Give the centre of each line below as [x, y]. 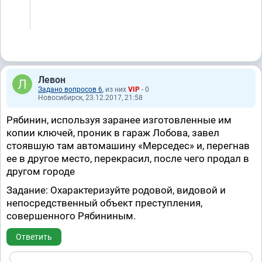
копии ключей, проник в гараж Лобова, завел [113, 133]
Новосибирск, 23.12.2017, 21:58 [90, 98]
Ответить [34, 237]
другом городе [41, 171]
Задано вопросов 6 [70, 89]
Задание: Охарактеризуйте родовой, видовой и [116, 190]
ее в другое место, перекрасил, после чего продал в [128, 158]
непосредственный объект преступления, [104, 203]
